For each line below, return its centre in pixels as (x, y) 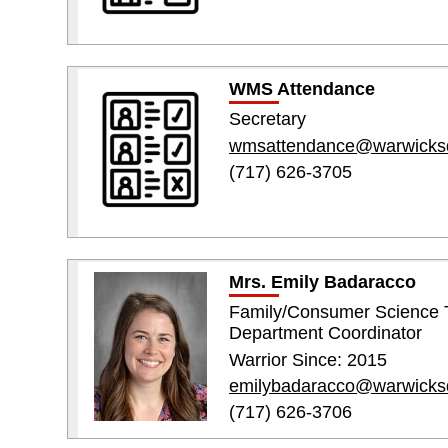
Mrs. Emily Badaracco (322, 282)
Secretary (267, 119)
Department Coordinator (325, 333)
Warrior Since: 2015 (307, 359)
